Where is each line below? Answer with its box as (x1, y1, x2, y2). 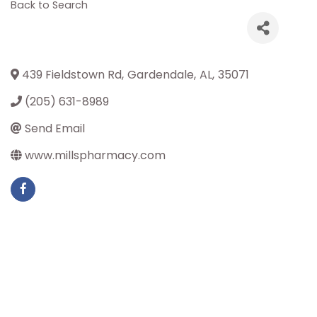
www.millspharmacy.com (25, 147, 166, 164)
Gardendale (127, 67, 194, 83)
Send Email (25, 120, 85, 137)
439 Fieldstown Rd (22, 67, 122, 83)
